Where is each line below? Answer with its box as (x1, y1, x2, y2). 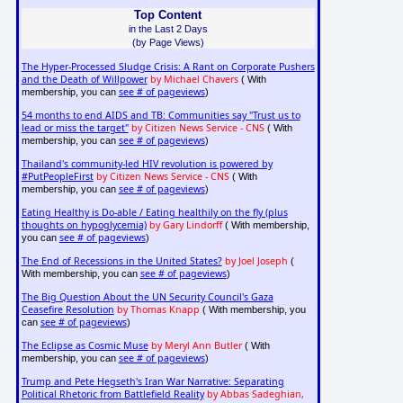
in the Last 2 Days (128, 22, 208, 34)
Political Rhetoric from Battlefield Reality (21, 388, 204, 401)
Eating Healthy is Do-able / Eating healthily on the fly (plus (21, 206, 288, 219)
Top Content (134, 7, 202, 22)
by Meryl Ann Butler (150, 339, 242, 353)
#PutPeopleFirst (21, 170, 94, 184)
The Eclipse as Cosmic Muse (21, 339, 148, 353)
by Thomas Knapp (116, 303, 200, 317)
